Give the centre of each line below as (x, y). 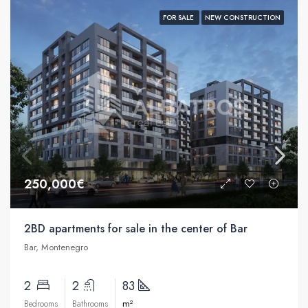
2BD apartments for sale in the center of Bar (136, 228)
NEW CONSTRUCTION (243, 17)
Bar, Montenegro (56, 247)
